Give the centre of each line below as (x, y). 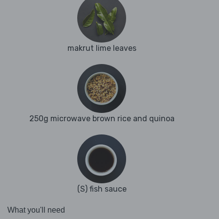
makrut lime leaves (102, 48)
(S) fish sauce (102, 189)
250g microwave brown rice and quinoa (102, 119)
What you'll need (36, 210)
